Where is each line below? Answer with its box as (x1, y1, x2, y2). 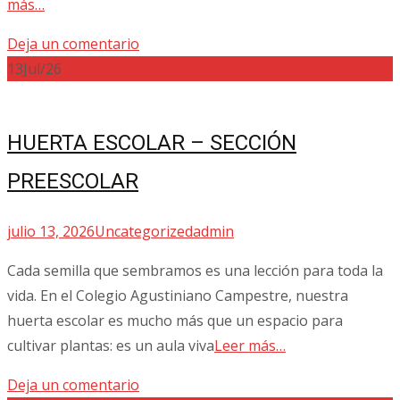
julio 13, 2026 (7, 221, 95, 242)
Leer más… (214, 336, 286, 356)
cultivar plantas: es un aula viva (7, 336, 214, 356)
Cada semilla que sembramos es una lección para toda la (7, 261, 383, 281)
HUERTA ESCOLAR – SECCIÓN (7, 130, 296, 156)
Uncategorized (95, 221, 193, 242)
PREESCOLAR (7, 169, 138, 195)
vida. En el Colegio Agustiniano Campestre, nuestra (7, 286, 348, 306)
